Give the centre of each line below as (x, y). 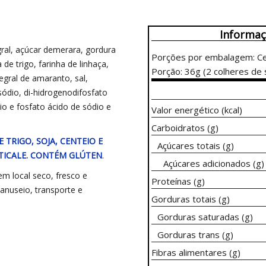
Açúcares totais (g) (196, 145)
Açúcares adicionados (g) (214, 163)
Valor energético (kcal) (197, 110)
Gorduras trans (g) (195, 235)
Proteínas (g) (178, 181)
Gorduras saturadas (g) (205, 217)
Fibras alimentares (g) (196, 252)
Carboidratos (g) (185, 128)
